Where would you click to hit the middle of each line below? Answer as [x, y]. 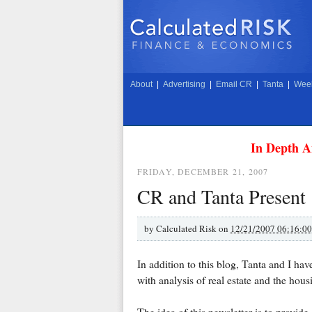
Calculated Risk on [193, 228]
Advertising [184, 84]
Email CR [234, 84]
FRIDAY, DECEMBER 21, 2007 [203, 171]
